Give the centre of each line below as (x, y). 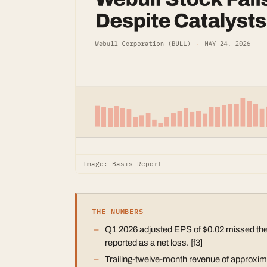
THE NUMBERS (118, 211)
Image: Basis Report (122, 164)
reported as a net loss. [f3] (154, 242)
